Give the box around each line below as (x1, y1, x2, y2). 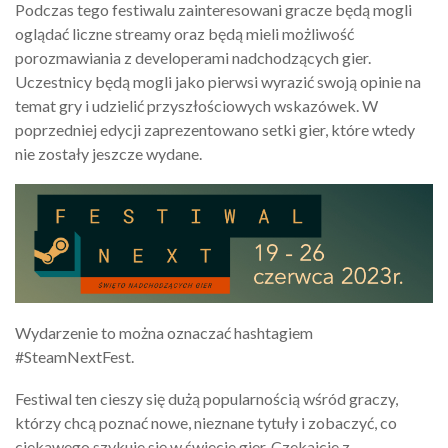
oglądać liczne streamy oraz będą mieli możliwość (15, 23, 354, 43)
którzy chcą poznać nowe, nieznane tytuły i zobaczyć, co (15, 412, 397, 432)
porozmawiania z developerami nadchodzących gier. (15, 47, 371, 67)
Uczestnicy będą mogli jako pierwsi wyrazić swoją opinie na (15, 71, 421, 91)
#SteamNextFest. (15, 346, 134, 366)
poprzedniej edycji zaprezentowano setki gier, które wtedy (15, 119, 415, 139)
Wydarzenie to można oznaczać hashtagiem (15, 322, 313, 342)
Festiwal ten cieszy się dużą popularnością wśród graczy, (15, 388, 398, 408)
